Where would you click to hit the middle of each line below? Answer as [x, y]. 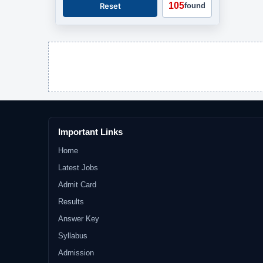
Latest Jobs [78, 168]
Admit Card [77, 185]
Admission [76, 253]
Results [71, 202]
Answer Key [79, 219]
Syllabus [73, 236]
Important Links [90, 132]
